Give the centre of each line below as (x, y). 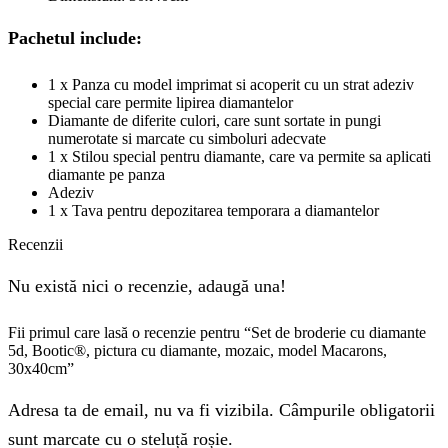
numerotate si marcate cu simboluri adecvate (187, 138)
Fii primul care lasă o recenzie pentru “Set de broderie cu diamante (217, 332)
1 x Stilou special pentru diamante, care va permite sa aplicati (239, 156)
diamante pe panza (106, 174)
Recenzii (35, 244)
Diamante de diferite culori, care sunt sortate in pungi (214, 120)
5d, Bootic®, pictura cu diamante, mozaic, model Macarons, (197, 350)
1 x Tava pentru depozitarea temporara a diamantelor (213, 210)
